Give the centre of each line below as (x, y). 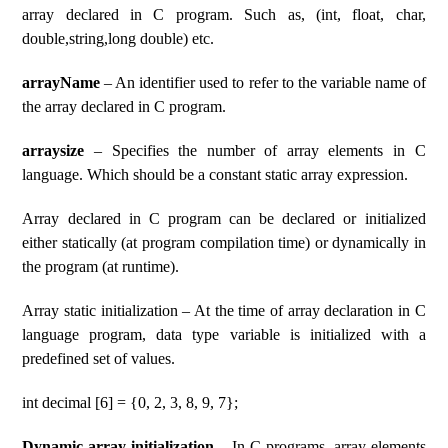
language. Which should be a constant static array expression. (215, 174)
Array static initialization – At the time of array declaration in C (224, 310)
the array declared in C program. (124, 106)
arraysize (53, 150)
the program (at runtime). (101, 266)
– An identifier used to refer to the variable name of (263, 82)
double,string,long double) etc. (118, 38)
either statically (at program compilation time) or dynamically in (224, 242)
